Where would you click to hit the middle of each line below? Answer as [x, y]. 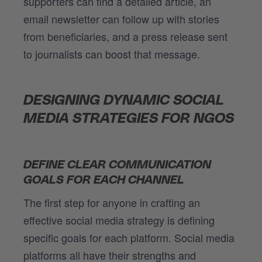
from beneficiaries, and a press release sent [125, 36]
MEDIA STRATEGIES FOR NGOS [129, 118]
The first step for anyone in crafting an [112, 202]
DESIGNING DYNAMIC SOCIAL [124, 100]
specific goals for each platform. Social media [129, 237]
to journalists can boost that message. [112, 54]
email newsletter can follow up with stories [121, 18]
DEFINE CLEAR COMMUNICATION [117, 165]
